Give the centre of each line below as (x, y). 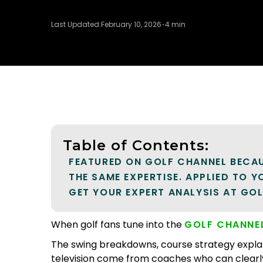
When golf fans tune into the (118, 225)
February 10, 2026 (131, 24)
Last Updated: (76, 24)
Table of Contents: (136, 145)
